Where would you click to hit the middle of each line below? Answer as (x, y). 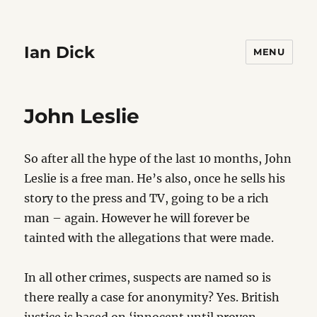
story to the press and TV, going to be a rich (147, 198)
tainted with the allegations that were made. (149, 238)
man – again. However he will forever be (137, 218)
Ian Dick (60, 52)
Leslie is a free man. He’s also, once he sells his (155, 178)
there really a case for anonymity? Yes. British (152, 297)
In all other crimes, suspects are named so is (148, 277)
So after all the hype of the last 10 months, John (158, 158)
